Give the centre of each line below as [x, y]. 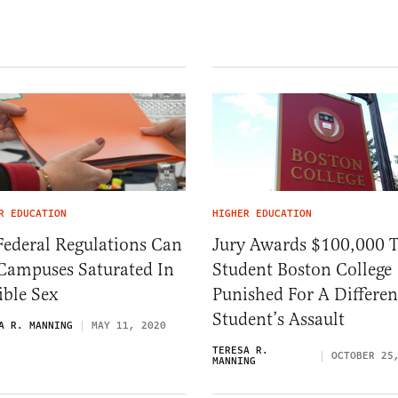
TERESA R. [240, 351]
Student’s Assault [279, 320]
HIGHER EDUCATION [262, 214]
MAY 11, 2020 [129, 326]
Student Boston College [302, 270]
